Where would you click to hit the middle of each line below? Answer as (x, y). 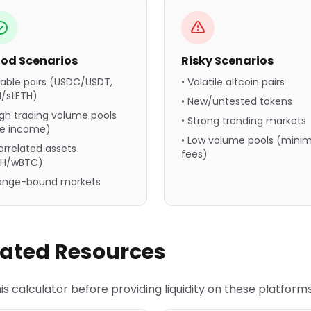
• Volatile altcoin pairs (233, 82)
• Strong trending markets (244, 121)
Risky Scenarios (227, 61)
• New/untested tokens (237, 101)
